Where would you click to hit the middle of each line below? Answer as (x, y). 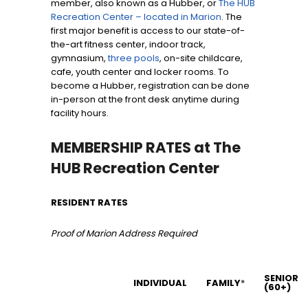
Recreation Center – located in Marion (136, 17)
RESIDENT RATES (89, 203)
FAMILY (223, 283)
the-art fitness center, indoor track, (128, 45)
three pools (134, 58)
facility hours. (80, 113)
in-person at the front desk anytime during (145, 100)
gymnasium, (79, 58)
